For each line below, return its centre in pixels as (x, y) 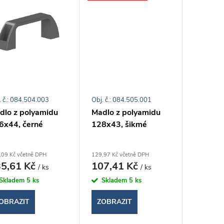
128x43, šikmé (119, 124)
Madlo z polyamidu (126, 112)
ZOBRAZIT (115, 202)
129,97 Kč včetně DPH (120, 154)
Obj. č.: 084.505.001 (122, 100)
